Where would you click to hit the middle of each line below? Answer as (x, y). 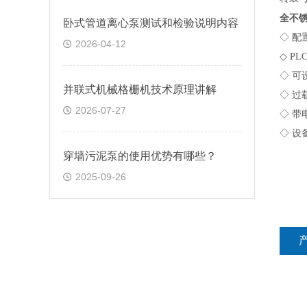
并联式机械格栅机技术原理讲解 (140, 89)
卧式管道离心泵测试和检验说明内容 (151, 23)
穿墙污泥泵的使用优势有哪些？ (140, 156)
